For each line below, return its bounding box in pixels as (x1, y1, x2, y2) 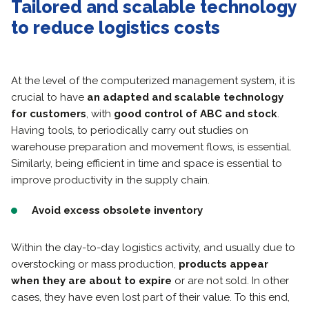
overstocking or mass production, (11, 257, 179, 270)
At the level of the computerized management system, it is (11, 74, 295, 87)
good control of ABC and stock (114, 107, 277, 120)
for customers (11, 107, 86, 120)
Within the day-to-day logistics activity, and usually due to (11, 241, 295, 254)
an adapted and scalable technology (87, 90, 283, 103)
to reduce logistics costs (11, 17, 220, 38)
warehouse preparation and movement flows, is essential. (11, 140, 292, 153)
